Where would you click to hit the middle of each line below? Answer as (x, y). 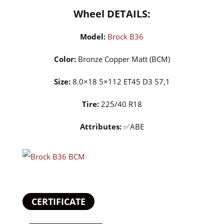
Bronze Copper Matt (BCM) (123, 59)
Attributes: (100, 126)
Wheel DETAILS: (112, 14)
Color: (65, 59)
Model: (93, 36)
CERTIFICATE (58, 201)
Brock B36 (126, 36)
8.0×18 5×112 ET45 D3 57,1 (120, 81)
